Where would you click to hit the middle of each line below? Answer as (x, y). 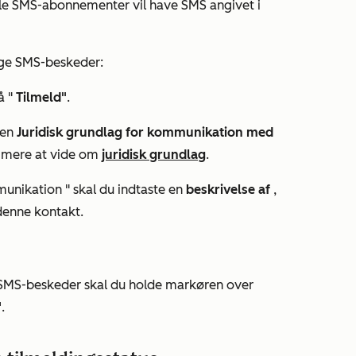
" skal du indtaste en (126, 190)
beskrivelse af (230, 190)
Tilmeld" (41, 97)
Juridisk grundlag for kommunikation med (145, 132)
